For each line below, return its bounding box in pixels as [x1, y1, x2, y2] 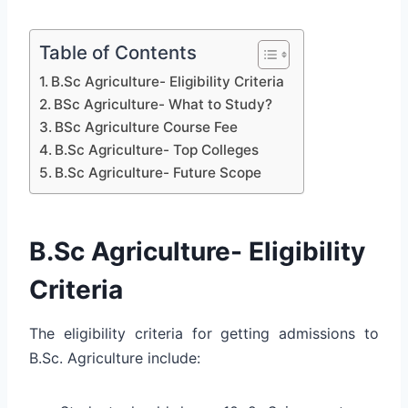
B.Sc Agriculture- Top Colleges [55, 140, 260, 158]
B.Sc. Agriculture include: [29, 348, 200, 367]
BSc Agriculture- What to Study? [54, 95, 273, 113]
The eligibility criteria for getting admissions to [29, 323, 379, 342]
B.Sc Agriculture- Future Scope [55, 163, 262, 181]
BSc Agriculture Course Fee [55, 117, 239, 136]
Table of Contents [39, 40, 197, 64]
